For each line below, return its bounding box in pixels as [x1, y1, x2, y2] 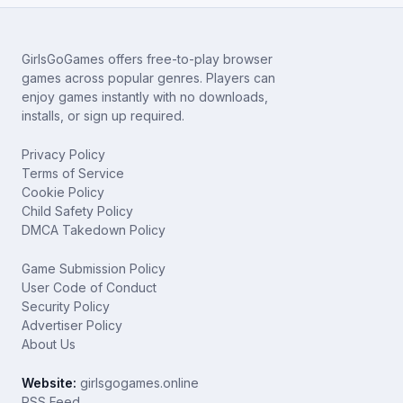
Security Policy [22, 299, 110, 314]
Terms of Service [22, 166, 124, 181]
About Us [22, 336, 76, 352]
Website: [22, 375, 76, 390]
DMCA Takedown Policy [22, 222, 166, 237]
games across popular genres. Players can [22, 70, 275, 85]
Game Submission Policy [22, 261, 166, 276]
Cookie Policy [22, 184, 104, 200]
